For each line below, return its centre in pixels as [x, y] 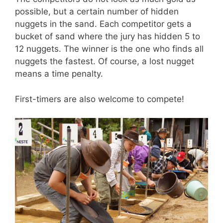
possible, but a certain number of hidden [97, 12]
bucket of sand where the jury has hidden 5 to [108, 37]
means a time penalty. [59, 74]
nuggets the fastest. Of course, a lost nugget [105, 61]
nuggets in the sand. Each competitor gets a [103, 24]
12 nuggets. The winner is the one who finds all [109, 49]
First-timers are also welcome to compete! [100, 99]
